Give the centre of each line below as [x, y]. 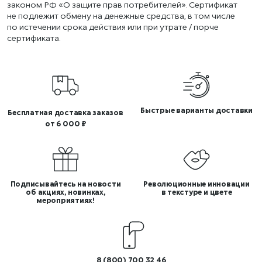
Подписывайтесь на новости [65, 184]
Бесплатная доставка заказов [65, 112]
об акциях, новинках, [65, 192]
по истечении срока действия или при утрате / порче [113, 26]
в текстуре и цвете [196, 192]
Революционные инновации [196, 184]
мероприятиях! [65, 200]
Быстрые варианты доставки [196, 110]
